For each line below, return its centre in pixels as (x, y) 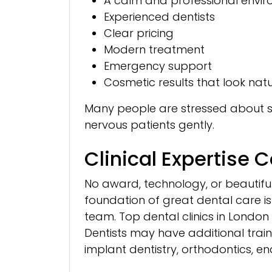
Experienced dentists (159, 16)
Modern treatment (154, 49)
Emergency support (158, 66)
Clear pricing (139, 33)
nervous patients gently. (149, 124)
